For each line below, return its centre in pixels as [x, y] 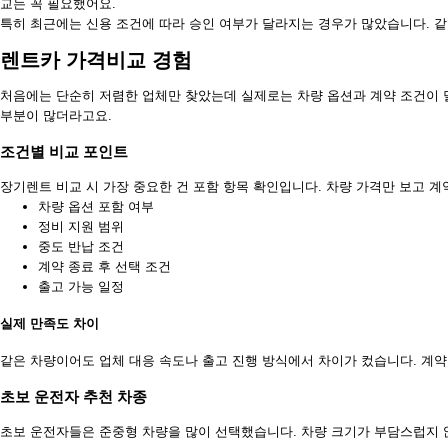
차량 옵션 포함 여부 [96, 206]
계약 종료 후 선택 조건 [104, 266]
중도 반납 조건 [81, 246]
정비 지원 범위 [81, 226]
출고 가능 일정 [81, 286]
